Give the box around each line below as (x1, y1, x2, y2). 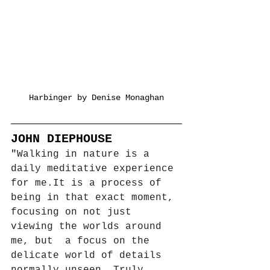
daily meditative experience (11, 163, 180, 175)
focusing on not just (11, 207, 137, 218)
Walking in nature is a (17, 149, 155, 160)
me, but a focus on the (11, 236, 155, 247)
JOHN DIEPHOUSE (11, 132, 112, 146)
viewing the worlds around (11, 221, 168, 233)
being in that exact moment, (11, 192, 180, 204)
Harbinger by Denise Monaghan (29, 93, 164, 103)
